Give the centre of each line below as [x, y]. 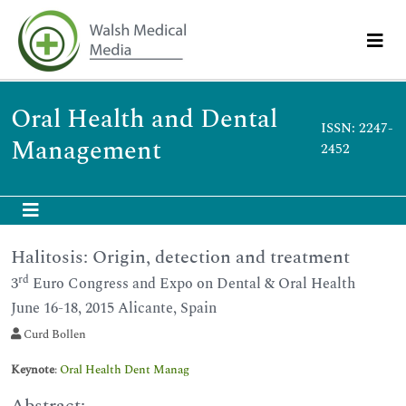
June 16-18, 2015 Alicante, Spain [114, 308]
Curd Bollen [53, 334]
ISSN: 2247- [357, 128]
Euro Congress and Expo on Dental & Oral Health [192, 284]
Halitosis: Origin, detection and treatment [180, 257]
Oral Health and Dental [144, 119]
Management [86, 151]
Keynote [33, 370]
